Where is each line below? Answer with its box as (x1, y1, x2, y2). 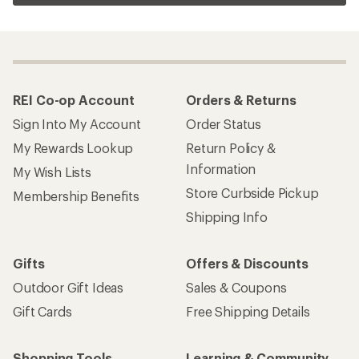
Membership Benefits (13, 188, 139, 204)
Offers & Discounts (186, 255, 309, 271)
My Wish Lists (13, 163, 91, 179)
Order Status (186, 115, 262, 131)
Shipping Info (186, 208, 268, 224)
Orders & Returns (186, 91, 296, 107)
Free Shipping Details (186, 303, 310, 319)
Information (186, 160, 256, 176)
